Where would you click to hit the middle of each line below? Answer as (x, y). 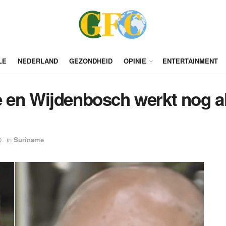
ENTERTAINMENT (190, 61)
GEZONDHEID (91, 61)
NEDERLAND (38, 61)
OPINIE (135, 61)
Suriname (29, 140)
